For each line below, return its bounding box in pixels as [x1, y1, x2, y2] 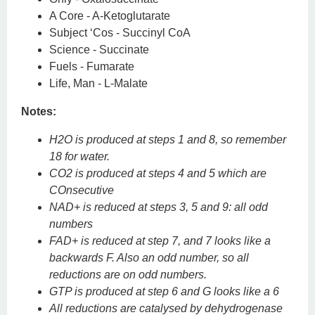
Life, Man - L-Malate [49, 77, 148, 89]
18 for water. [49, 150, 110, 162]
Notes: [21, 105, 56, 117]
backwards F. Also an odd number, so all [49, 252, 249, 264]
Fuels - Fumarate [49, 60, 134, 72]
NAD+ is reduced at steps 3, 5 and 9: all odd [49, 201, 268, 213]
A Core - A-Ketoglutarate [49, 10, 170, 22]
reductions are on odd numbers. [49, 269, 207, 281]
